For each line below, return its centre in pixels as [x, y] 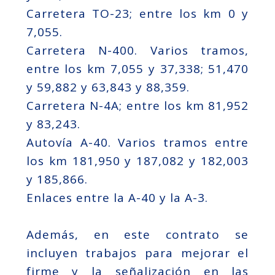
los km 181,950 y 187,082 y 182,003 [137, 161]
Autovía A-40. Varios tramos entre [137, 143]
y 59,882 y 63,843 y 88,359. [108, 87]
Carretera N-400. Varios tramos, [137, 51]
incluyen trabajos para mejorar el [137, 253]
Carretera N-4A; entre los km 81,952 [137, 106]
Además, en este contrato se [137, 235]
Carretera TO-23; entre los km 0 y [137, 14]
